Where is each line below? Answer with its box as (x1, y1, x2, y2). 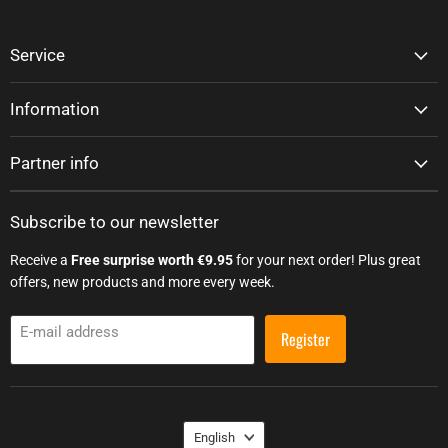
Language (182, 419, 245, 436)
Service (10, 45, 65, 66)
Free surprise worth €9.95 (71, 252, 233, 269)
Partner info (10, 153, 99, 174)
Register (281, 326, 330, 351)
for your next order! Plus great (233, 252, 421, 269)
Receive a (10, 252, 71, 269)
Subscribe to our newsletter (10, 212, 219, 233)
